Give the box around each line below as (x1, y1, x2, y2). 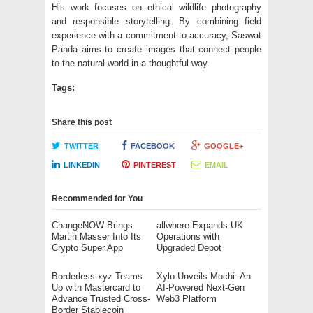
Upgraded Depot (156, 242, 221, 253)
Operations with (156, 231, 219, 242)
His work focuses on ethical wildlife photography (52, 2, 261, 13)
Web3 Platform (156, 293, 217, 304)
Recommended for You (52, 194, 143, 203)
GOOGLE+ (203, 142, 243, 150)
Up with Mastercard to (52, 282, 140, 293)
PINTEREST (133, 161, 176, 169)
